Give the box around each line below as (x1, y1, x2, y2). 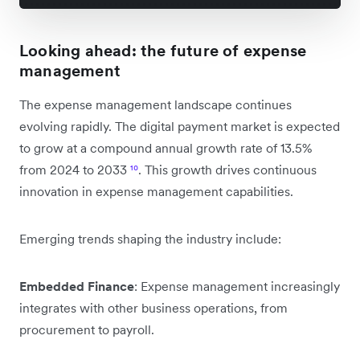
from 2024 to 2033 (19, 162, 130, 178)
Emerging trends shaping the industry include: (19, 231, 281, 247)
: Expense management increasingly (134, 278, 340, 294)
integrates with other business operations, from (19, 300, 288, 316)
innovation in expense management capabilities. (19, 183, 293, 199)
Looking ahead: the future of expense (19, 40, 307, 61)
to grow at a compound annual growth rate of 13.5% (19, 140, 312, 156)
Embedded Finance (19, 278, 134, 294)
